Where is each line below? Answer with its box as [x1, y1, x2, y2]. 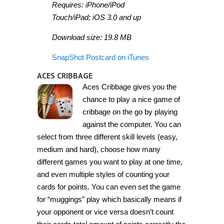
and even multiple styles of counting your [37, 169, 169, 178]
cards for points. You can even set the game [37, 182, 180, 191]
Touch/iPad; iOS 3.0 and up [52, 12, 141, 21]
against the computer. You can [82, 119, 181, 128]
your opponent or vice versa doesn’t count [37, 207, 173, 216]
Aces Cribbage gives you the [82, 82, 176, 91]
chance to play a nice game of [82, 94, 180, 103]
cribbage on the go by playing [82, 107, 177, 116]
